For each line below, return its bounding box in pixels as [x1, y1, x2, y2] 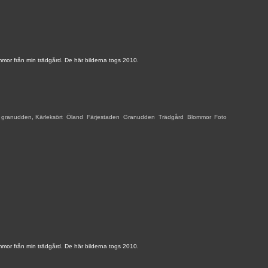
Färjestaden [87, 114, 120, 120]
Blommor [187, 114, 211, 120]
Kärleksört [35, 114, 63, 120]
